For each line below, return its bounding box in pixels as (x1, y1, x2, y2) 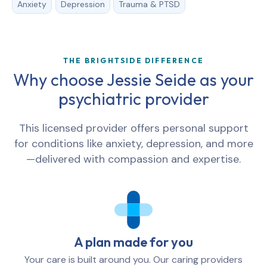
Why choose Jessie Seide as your (13, 69, 254, 91)
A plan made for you (74, 234, 193, 251)
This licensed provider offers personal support (18, 121, 249, 136)
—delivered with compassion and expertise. (26, 152, 241, 167)
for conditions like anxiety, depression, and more (14, 136, 253, 151)
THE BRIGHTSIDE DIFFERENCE (63, 56, 204, 66)
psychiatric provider (58, 88, 209, 110)
